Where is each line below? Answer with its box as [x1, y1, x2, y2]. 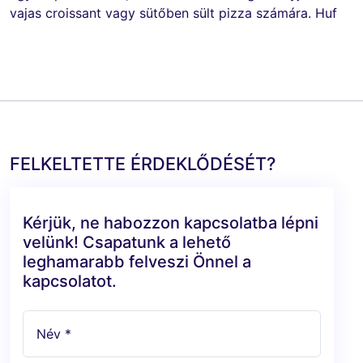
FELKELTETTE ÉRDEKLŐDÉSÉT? [10, 152, 275, 174]
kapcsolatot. [23, 271, 117, 291]
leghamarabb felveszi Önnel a [23, 251, 251, 271]
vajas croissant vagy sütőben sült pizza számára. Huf [10, 4, 337, 21]
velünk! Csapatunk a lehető [23, 232, 231, 252]
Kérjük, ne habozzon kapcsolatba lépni [23, 212, 318, 233]
